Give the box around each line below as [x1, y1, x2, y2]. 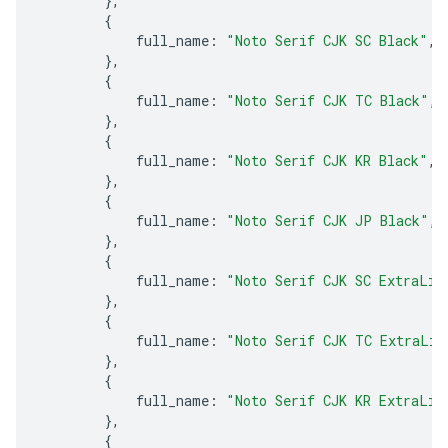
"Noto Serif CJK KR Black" [226, 150, 428, 170]
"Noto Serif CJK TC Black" [226, 90, 429, 110]
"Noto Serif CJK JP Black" [226, 210, 429, 230]
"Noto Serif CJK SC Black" [226, 30, 428, 50]
